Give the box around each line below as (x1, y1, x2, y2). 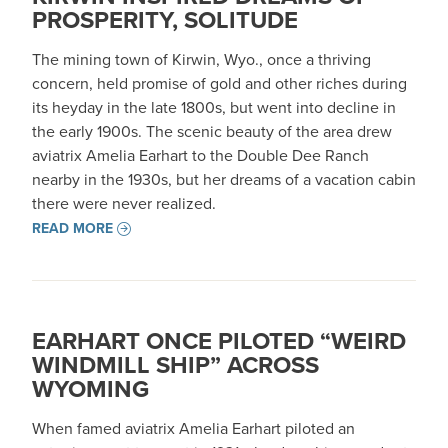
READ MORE (32, 218, 113, 239)
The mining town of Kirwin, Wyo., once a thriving (32, 48, 371, 71)
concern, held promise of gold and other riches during (32, 72, 407, 95)
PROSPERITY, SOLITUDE (32, 2, 298, 38)
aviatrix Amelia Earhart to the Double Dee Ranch (32, 144, 369, 167)
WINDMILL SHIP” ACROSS (32, 347, 319, 383)
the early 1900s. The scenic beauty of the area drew (32, 120, 392, 143)
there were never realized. (32, 192, 216, 215)
